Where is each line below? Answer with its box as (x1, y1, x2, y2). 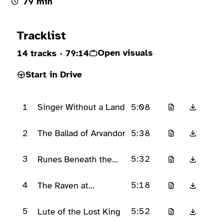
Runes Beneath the (37, 153, 112, 165)
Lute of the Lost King (37, 206, 120, 217)
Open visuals (97, 47, 153, 59)
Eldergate (37, 190, 74, 202)
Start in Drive (25, 69, 82, 80)
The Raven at (37, 180, 88, 191)
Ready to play (8, 21, 60, 33)
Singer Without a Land (37, 102, 125, 113)
